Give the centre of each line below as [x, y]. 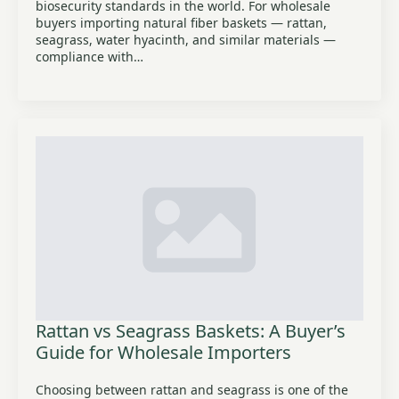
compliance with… [90, 57]
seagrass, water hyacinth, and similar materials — [186, 40]
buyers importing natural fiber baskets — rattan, [181, 23]
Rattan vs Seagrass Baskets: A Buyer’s [191, 331]
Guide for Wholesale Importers [163, 352]
